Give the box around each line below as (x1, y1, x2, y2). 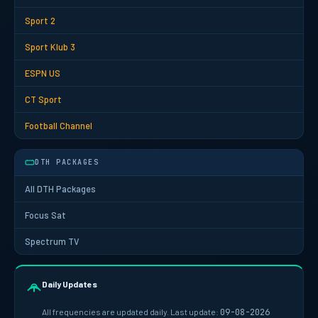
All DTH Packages (25, 182, 96, 194)
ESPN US (25, 67, 60, 79)
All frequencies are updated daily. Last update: (42, 306, 220, 317)
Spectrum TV (25, 235, 79, 247)
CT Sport (25, 93, 62, 105)
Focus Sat (25, 209, 66, 221)
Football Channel (25, 119, 92, 131)
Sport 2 (25, 14, 55, 26)
